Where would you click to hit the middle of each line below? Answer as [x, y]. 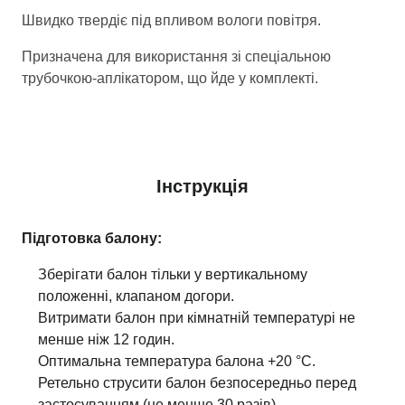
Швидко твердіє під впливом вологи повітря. [171, 20]
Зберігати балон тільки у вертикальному [173, 274]
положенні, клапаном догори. [136, 296]
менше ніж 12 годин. [106, 339]
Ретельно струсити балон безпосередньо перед [197, 383]
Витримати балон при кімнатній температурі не [197, 318]
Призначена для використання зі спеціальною [176, 57]
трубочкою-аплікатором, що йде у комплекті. [170, 78]
